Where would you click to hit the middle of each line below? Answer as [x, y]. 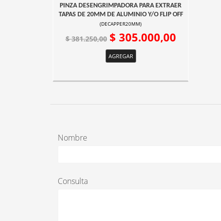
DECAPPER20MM [121, 24]
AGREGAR [121, 56]
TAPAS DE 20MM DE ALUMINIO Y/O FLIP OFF [121, 15]
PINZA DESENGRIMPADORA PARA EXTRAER [121, 6]
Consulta [73, 181]
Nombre [73, 138]
